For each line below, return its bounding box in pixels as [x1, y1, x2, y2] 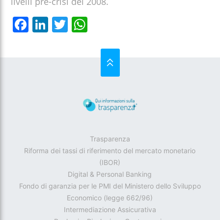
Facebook [28, 17, 106, 33]
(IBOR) [99, 158, 121, 167]
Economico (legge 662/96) [67, 193, 153, 202]
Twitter [68, 17, 123, 33]
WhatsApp [87, 17, 173, 33]
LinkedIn [48, 17, 118, 33]
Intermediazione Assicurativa [63, 205, 156, 214]
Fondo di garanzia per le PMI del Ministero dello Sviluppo [19, 182, 201, 191]
